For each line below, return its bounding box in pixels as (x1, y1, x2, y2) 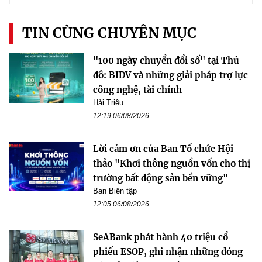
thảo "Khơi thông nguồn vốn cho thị (93, 157, 250, 169)
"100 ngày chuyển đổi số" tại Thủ (93, 54, 239, 66)
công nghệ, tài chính (93, 84, 182, 95)
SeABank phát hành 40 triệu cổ (93, 231, 228, 243)
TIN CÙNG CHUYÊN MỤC (22, 23, 196, 42)
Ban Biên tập (93, 186, 137, 195)
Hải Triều (93, 98, 123, 107)
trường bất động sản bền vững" (93, 172, 228, 184)
